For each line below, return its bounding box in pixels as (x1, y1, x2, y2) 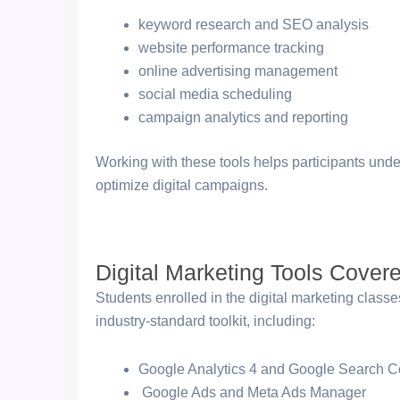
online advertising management (138, 63, 337, 79)
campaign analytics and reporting (138, 110, 348, 125)
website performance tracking (138, 40, 324, 55)
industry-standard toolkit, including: (96, 313, 315, 329)
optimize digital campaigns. (96, 178, 268, 193)
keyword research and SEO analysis (138, 17, 369, 32)
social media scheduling (138, 87, 292, 102)
